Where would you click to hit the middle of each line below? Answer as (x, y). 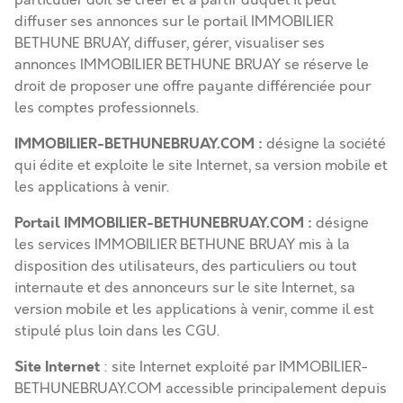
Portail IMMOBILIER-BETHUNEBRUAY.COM (159, 223)
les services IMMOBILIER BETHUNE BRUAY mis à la (182, 245)
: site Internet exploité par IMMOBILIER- (236, 367)
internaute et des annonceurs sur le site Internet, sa (185, 288)
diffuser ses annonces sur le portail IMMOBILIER (174, 22)
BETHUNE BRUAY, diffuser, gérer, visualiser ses (170, 43)
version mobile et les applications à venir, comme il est (194, 309)
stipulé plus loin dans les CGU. (117, 331)
